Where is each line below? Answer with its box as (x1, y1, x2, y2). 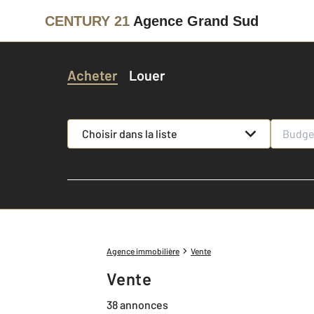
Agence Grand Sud (133, 13, 259, 29)
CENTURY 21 (45, 13, 130, 29)
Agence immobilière (107, 246, 179, 256)
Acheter (67, 67, 118, 83)
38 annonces (107, 297, 168, 311)
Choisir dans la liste (81, 127, 177, 140)
